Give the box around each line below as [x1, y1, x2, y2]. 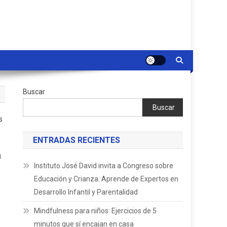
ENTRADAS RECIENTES [33, 135, 121, 145]
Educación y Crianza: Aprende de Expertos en [34, 175, 179, 183]
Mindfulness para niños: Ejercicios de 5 [34, 207, 157, 215]
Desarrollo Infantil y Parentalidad [34, 188, 138, 196]
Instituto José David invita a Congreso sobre [34, 162, 174, 170]
